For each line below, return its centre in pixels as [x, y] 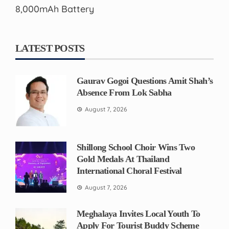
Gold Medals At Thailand [123, 159]
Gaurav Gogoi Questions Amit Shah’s [145, 81]
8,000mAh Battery [55, 9]
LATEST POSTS [50, 48]
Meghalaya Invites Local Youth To [139, 213]
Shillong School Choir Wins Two [136, 147]
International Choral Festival [129, 170]
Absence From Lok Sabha [124, 92]
